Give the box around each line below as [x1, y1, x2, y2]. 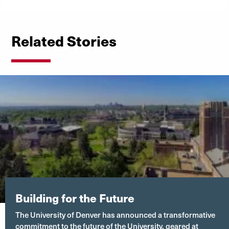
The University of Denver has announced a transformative [15, 209, 215, 220]
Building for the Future [15, 190, 134, 206]
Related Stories [11, 30, 117, 51]
